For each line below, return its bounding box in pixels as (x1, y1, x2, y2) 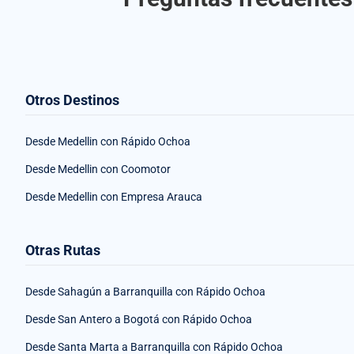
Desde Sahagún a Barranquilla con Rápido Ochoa (25, 285, 265, 299)
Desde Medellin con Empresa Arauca (25, 190, 202, 204)
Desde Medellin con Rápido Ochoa (25, 135, 190, 149)
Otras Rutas (25, 242, 100, 259)
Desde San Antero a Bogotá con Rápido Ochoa (25, 313, 252, 326)
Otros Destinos (25, 92, 119, 109)
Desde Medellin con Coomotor (25, 163, 171, 176)
